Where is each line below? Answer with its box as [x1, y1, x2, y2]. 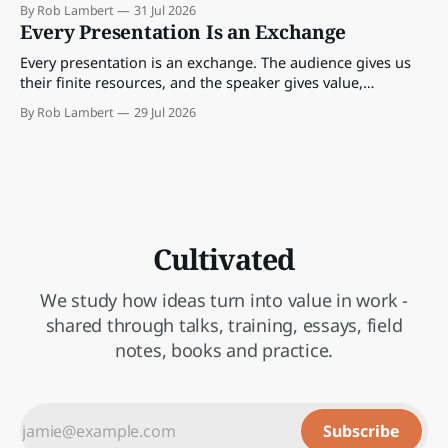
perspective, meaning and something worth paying [20, 91, 369, 112]
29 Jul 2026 [134, 103, 196, 121]
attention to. [20, 111, 104, 132]
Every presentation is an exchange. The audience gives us [20, 51, 411, 72]
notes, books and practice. [114, 338, 334, 362]
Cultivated [152, 239, 296, 278]
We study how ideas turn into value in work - [40, 288, 408, 312]
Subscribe [323, 420, 400, 442]
